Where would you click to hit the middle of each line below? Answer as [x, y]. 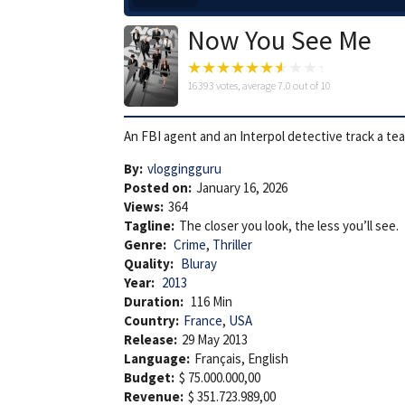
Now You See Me [279, 39]
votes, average [246, 85]
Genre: [146, 244]
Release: [151, 339]
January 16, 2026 [242, 187]
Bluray [199, 263]
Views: [144, 206]
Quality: [150, 263]
